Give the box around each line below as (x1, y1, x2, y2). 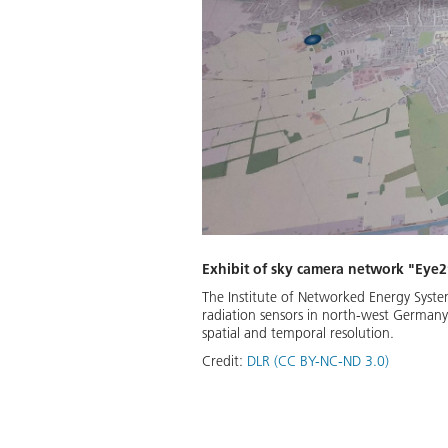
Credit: (202, 352, 247, 371)
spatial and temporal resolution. (202, 324, 394, 343)
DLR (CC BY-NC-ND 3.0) (247, 352, 389, 371)
